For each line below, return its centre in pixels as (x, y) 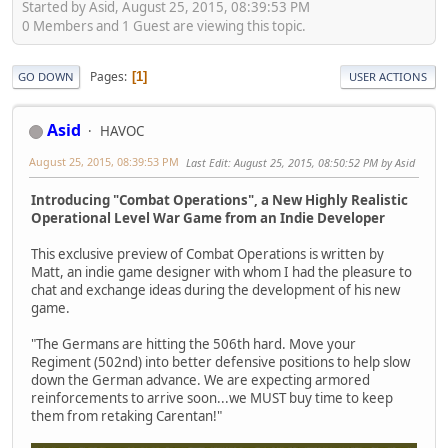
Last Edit (207, 163)
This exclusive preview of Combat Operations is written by (207, 254)
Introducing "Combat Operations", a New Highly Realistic (219, 200)
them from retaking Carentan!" (126, 416)
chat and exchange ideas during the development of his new (215, 290)
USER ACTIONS (388, 77)
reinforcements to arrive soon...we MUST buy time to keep (212, 398)
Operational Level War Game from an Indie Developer (208, 218)
